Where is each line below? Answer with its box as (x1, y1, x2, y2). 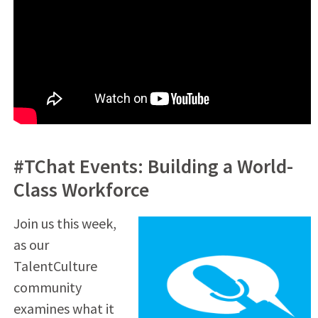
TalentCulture (13, 256, 97, 275)
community (13, 278, 82, 296)
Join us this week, (13, 214, 116, 232)
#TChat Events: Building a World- (13, 153, 293, 179)
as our (13, 235, 49, 253)
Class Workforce (13, 176, 149, 202)
